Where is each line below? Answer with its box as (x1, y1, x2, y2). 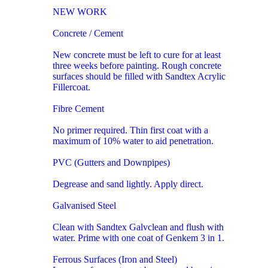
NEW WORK (53, 6, 107, 17)
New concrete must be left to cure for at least (53, 49, 221, 60)
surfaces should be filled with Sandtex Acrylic (53, 71, 226, 81)
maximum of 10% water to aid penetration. (53, 135, 214, 146)
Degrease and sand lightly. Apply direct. (53, 178, 203, 189)
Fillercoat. (53, 81, 90, 92)
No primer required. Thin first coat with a (53, 124, 208, 135)
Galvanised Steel (53, 200, 116, 211)
